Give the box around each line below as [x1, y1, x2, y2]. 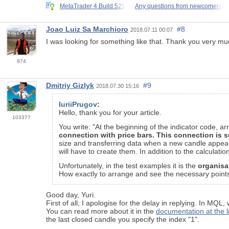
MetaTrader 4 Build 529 [60, 2, 125, 10]
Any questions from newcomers [135, 2, 222, 10]
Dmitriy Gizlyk [46, 81, 94, 90]
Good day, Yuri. [46, 191, 96, 199]
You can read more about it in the [46, 207, 156, 216]
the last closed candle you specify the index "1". [46, 215, 199, 224]
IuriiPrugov [59, 100, 97, 109]
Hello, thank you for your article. [59, 108, 162, 117]
